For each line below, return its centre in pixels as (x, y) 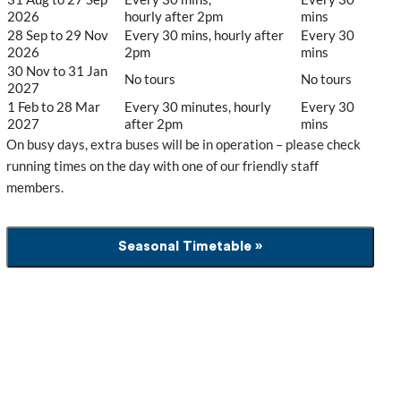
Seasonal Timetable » (191, 246)
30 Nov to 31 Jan (58, 70)
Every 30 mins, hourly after (205, 34)
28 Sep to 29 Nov (58, 34)
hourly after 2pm (174, 16)
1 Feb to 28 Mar (54, 106)
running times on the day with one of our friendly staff (163, 165)
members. (35, 187)
